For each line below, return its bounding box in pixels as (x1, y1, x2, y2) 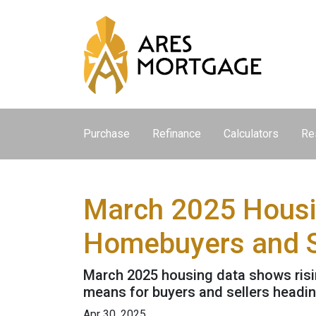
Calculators (224, 127, 279, 140)
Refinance (152, 127, 201, 140)
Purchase (83, 127, 130, 140)
